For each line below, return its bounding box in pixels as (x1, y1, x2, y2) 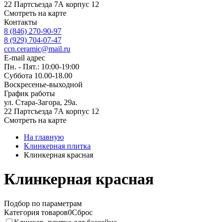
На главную (24, 133, 64, 141)
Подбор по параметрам (4, 199, 82, 208)
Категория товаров (4, 208, 68, 217)
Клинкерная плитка (24, 142, 91, 150)
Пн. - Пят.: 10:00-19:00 (4, 62, 79, 71)
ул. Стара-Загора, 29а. (4, 98, 77, 107)
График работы (4, 89, 55, 98)
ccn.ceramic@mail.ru (4, 45, 70, 53)
